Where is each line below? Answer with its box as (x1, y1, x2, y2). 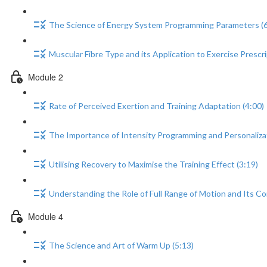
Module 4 (28, 210, 63, 222)
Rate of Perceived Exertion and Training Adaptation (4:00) (49, 101, 264, 111)
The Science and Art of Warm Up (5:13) (49, 240, 194, 251)
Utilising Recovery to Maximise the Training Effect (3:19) (49, 159, 258, 170)
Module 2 (28, 70, 63, 83)
